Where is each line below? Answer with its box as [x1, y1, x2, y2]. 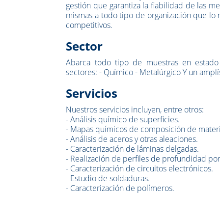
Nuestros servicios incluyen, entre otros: [66, 104, 204, 115]
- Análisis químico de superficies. [66, 113, 180, 125]
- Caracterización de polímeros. [66, 182, 175, 193]
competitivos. [66, 19, 113, 30]
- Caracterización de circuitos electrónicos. [66, 163, 214, 174]
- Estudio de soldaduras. [66, 172, 150, 184]
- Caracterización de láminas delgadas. [66, 143, 199, 154]
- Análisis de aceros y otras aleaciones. [66, 133, 198, 144]
